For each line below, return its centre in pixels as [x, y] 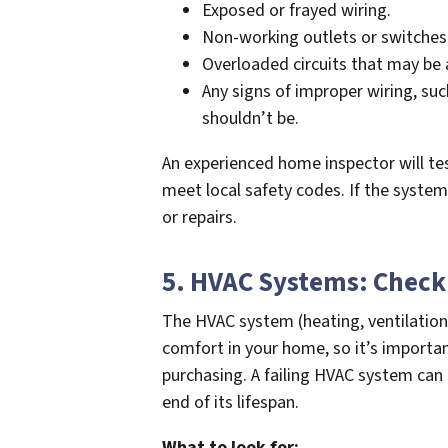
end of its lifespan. [230, 402]
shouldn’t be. [250, 118]
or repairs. [199, 217]
